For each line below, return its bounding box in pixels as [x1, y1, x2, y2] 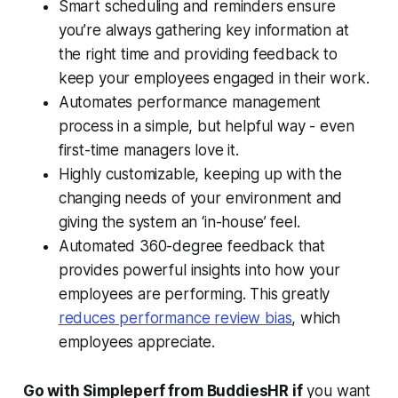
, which [291, 308, 341, 327]
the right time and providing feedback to [58, 44, 338, 63]
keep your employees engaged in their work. [58, 68, 374, 87]
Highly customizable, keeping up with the [58, 164, 342, 183]
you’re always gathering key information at [58, 20, 349, 39]
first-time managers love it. [58, 140, 243, 159]
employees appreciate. [58, 332, 219, 351]
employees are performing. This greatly [58, 284, 330, 303]
